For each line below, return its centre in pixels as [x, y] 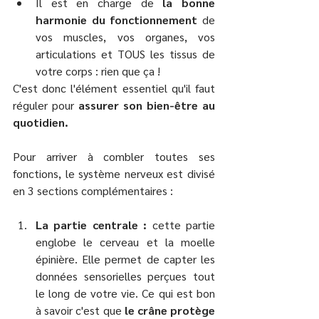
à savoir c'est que [80, 310]
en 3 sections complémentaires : [94, 190]
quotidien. [41, 122]
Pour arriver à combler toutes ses [114, 156]
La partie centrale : [94, 224]
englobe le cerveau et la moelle [125, 241]
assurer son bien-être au [147, 105]
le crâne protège [170, 310]
